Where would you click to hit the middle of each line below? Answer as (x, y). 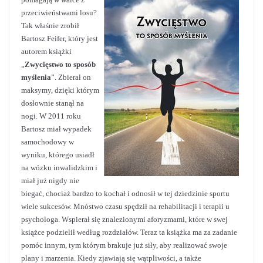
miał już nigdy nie (50, 181)
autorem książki (46, 51)
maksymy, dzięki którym (60, 90)
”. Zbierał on (71, 77)
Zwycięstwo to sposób (60, 64)
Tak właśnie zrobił (50, 26)
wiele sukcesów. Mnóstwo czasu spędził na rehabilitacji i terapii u (125, 206)
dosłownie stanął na (53, 103)
